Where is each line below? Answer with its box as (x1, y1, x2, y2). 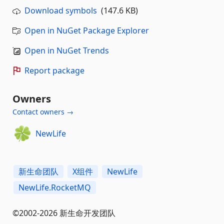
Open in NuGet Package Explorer (24, 24, 149, 36)
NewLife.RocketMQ (18, 181, 91, 193)
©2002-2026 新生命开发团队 (12, 207, 115, 218)
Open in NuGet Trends (24, 44, 109, 56)
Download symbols (24, 4, 97, 16)
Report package (24, 64, 84, 76)
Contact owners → (12, 106, 73, 116)
